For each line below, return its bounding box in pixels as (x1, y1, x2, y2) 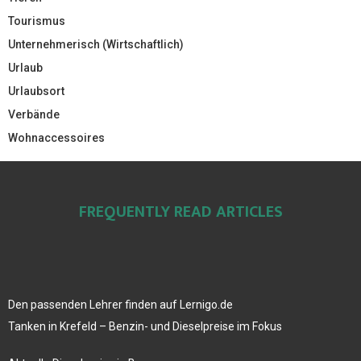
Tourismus (8, 14, 65, 27)
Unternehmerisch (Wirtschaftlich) (8, 37, 184, 51)
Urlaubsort (8, 84, 64, 98)
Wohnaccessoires (8, 131, 105, 144)
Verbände (8, 107, 60, 121)
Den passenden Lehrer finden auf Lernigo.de (8, 297, 233, 311)
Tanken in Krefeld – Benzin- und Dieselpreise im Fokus (8, 319, 282, 333)
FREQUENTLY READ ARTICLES (78, 197, 283, 226)
